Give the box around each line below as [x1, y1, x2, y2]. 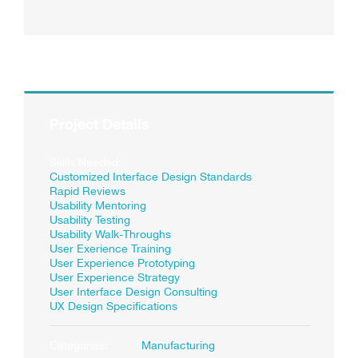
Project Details [50, 115, 149, 133]
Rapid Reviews [50, 185, 125, 198]
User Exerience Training [50, 242, 171, 256]
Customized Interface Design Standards [50, 170, 252, 184]
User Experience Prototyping [50, 257, 195, 270]
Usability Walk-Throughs [50, 228, 171, 241]
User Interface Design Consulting [50, 285, 217, 299]
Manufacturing [141, 339, 215, 352]
